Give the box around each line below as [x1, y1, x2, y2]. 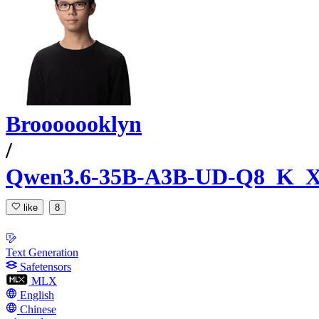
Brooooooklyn [6, 111, 142, 137]
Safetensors [20, 260, 71, 273]
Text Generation [6, 246, 78, 258]
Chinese [20, 303, 56, 315]
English [20, 288, 54, 301]
